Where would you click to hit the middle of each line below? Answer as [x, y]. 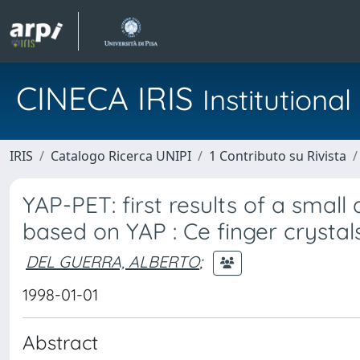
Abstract [60, 342]
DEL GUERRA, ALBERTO [112, 261]
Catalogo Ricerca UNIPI [121, 156]
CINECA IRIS [109, 98]
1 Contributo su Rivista [278, 156]
